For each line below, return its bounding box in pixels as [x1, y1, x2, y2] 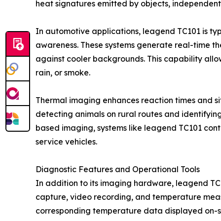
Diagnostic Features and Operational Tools [36, 164, 200, 174]
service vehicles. [36, 136, 97, 147]
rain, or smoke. [36, 67, 90, 77]
